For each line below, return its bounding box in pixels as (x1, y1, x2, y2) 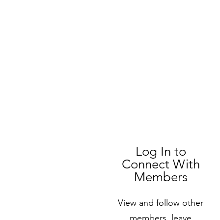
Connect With (121, 157, 200, 172)
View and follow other (118, 197, 203, 208)
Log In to (135, 144, 186, 159)
